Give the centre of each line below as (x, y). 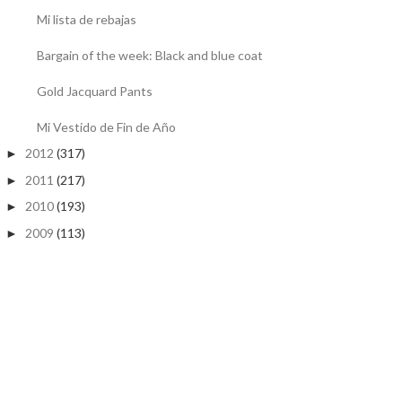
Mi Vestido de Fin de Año (106, 127)
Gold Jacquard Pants (94, 91)
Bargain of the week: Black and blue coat (149, 55)
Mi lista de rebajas (86, 19)
